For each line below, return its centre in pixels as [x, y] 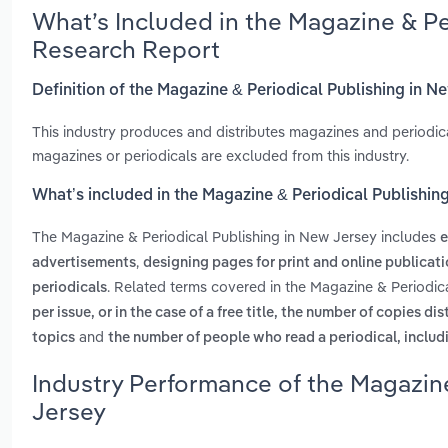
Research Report [126, 48]
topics [53, 338]
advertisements [84, 263]
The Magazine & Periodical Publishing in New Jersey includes [236, 237]
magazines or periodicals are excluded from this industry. [220, 155]
